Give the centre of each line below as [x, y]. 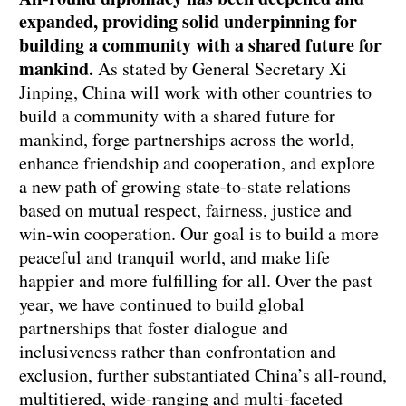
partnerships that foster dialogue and [154, 328]
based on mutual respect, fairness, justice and [185, 210]
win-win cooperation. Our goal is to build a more [199, 234]
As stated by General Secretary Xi [220, 69]
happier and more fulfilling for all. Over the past [196, 281]
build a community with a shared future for [177, 116]
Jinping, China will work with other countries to [195, 92]
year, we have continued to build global [162, 304]
